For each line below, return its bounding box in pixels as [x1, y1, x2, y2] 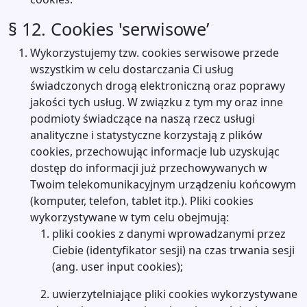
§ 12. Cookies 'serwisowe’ [8, 17, 209, 40]
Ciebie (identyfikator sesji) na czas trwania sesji [52, 243, 295, 258]
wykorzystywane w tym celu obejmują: [30, 210, 229, 225]
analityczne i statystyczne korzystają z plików [30, 127, 262, 143]
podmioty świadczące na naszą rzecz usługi [30, 111, 255, 126]
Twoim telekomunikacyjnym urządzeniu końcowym [30, 177, 296, 192]
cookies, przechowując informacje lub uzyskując [30, 144, 280, 159]
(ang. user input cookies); [52, 259, 183, 274]
